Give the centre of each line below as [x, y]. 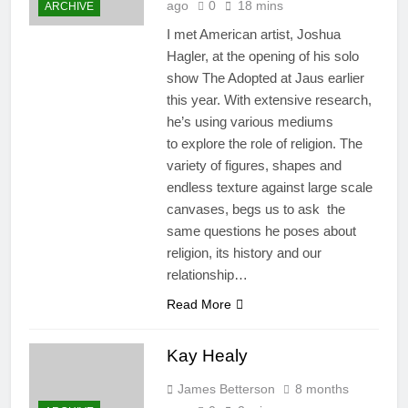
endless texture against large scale [269, 188]
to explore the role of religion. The [264, 144]
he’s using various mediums [250, 122]
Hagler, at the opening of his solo [262, 56]
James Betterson [226, 389]
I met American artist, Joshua [253, 35]
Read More [199, 305]
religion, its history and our [244, 253]
